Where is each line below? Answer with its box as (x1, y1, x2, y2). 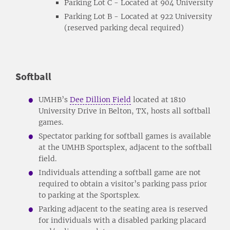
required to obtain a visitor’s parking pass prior (39, 179, 207, 188)
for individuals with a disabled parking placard (39, 215, 206, 225)
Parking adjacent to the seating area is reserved (39, 204, 208, 214)
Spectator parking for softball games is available (39, 131, 211, 141)
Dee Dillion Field (70, 94, 131, 104)
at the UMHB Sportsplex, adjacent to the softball (39, 142, 212, 152)
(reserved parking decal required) (64, 23, 184, 32)
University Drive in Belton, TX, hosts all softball (39, 106, 210, 116)
